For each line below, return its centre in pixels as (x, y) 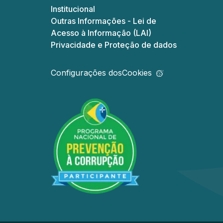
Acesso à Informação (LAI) (101, 33)
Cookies (137, 73)
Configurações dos (86, 73)
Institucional (73, 9)
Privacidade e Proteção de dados (114, 45)
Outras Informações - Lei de (104, 21)
